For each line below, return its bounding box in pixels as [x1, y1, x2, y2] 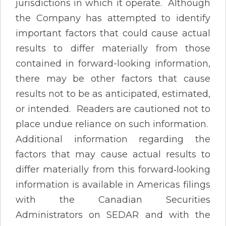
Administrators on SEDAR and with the [16, 209, 210, 220]
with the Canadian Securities [16, 194, 210, 205]
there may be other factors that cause [16, 73, 210, 84]
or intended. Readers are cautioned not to [16, 103, 210, 115]
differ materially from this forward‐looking [16, 163, 210, 175]
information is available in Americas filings [16, 179, 210, 190]
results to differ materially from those [16, 42, 210, 54]
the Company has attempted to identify [16, 12, 210, 24]
